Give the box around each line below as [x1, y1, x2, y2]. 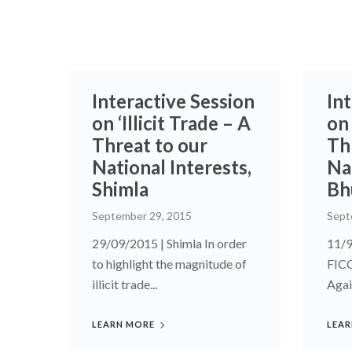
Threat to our [92, 134, 207, 157]
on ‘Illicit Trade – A [92, 112, 251, 135]
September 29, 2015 [92, 209, 192, 223]
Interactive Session [92, 90, 255, 113]
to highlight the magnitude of [92, 256, 247, 272]
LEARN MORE [92, 319, 155, 330]
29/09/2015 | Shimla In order [92, 236, 247, 251]
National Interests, [92, 156, 251, 179]
